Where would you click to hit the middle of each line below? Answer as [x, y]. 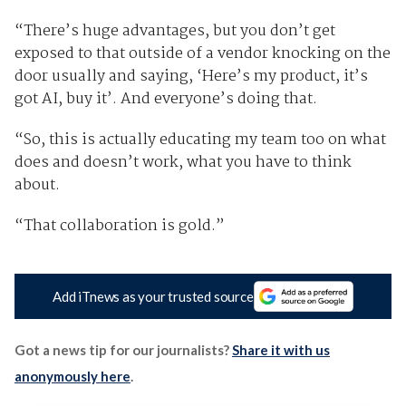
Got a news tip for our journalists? [123, 350]
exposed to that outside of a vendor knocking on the [202, 53]
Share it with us [280, 350]
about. [39, 185]
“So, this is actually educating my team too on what [200, 140]
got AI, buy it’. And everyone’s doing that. [167, 99]
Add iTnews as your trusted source [153, 297]
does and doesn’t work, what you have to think [183, 162]
